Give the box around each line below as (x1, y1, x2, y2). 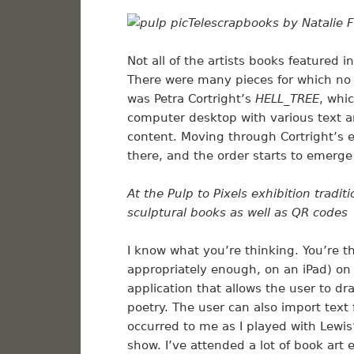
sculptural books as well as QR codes (126, 205, 348, 220)
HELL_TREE (254, 92, 319, 107)
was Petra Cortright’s (126, 92, 255, 107)
